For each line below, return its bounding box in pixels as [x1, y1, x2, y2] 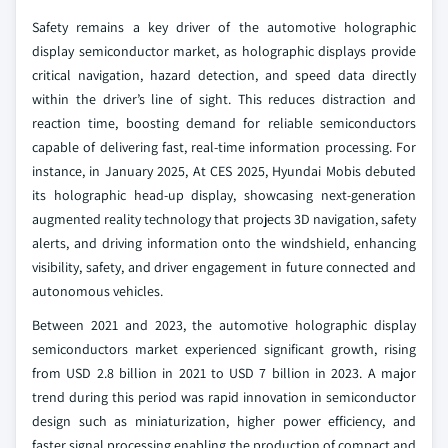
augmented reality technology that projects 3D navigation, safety [32, 210, 416, 228]
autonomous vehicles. [32, 282, 163, 300]
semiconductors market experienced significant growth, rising [32, 340, 416, 358]
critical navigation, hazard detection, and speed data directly [32, 66, 416, 84]
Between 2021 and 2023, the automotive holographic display [32, 316, 416, 334]
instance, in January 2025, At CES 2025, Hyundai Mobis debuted [32, 162, 416, 180]
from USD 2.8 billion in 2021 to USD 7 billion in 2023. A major [32, 364, 416, 382]
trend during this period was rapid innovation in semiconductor [32, 388, 416, 406]
